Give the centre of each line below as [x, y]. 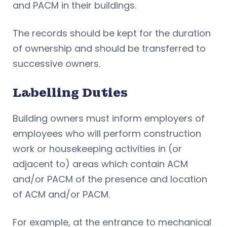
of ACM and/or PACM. [63, 194]
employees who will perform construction [107, 133]
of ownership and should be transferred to [109, 48]
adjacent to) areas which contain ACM [100, 164]
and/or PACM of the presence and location [110, 179]
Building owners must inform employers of [109, 118]
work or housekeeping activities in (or [97, 148]
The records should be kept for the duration [112, 33]
